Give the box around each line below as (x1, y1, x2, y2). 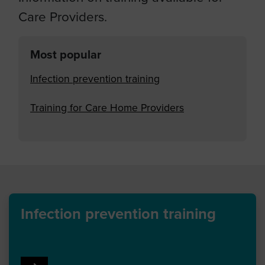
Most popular (30, 48, 101, 63)
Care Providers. (18, 9, 107, 25)
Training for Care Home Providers (30, 102, 184, 115)
